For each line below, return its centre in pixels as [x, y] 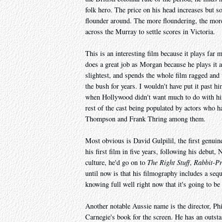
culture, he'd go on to [116, 163]
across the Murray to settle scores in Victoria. [150, 32]
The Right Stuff [168, 163]
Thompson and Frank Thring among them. [145, 119]
